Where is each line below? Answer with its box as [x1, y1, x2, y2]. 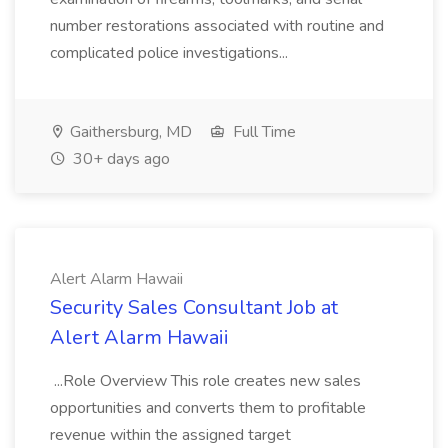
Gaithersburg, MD [66, 121, 192, 143]
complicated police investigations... [50, 42, 292, 64]
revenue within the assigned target [50, 424, 291, 446]
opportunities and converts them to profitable [50, 397, 366, 419]
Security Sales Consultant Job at [50, 294, 338, 321]
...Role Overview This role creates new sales [50, 370, 361, 392]
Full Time [229, 121, 296, 143]
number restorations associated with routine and [50, 15, 384, 37]
